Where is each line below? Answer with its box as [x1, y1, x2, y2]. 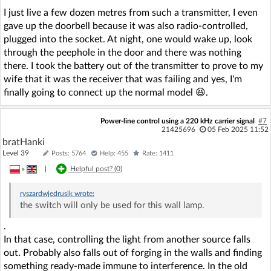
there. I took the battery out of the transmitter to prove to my [4, 60, 263, 71]
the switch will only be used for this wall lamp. [19, 200, 204, 210]
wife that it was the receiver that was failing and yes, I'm [4, 74, 242, 84]
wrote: [72, 189, 94, 197]
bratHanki [2, 137, 45, 147]
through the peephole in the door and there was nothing [4, 47, 241, 57]
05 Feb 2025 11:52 [207, 125, 269, 133]
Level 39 [2, 149, 40, 157]
